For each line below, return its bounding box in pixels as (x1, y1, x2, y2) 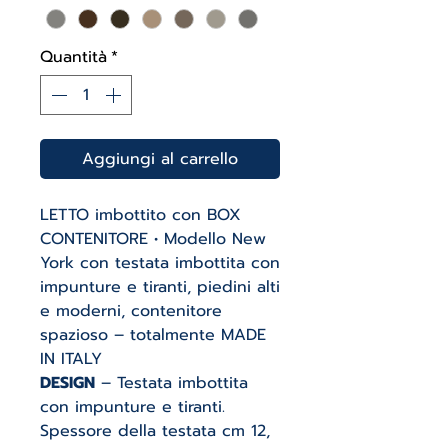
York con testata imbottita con (40, 251, 280, 276)
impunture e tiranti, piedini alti (40, 275, 280, 300)
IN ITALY (40, 347, 102, 372)
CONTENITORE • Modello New (40, 227, 266, 252)
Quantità (40, 45, 107, 70)
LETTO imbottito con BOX (40, 203, 241, 228)
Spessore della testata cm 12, (40, 419, 270, 444)
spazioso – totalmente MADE (40, 323, 266, 348)
